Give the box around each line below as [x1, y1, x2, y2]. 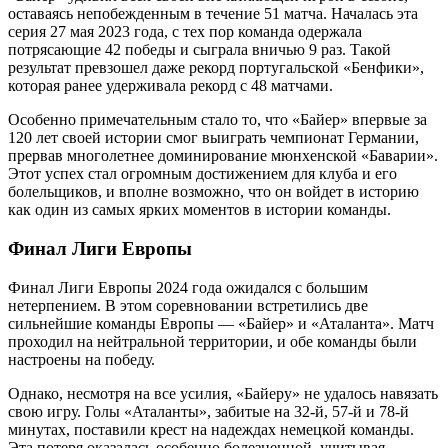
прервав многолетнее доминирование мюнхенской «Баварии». [8, 147, 438, 165]
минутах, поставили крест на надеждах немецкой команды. [8, 420, 414, 438]
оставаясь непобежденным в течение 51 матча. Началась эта [8, 5, 418, 23]
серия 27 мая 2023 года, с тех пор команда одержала [8, 23, 362, 41]
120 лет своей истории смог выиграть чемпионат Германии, [8, 129, 419, 147]
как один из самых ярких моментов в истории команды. [8, 201, 391, 219]
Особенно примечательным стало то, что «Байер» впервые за [8, 111, 427, 129]
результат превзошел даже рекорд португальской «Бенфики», [8, 59, 424, 77]
